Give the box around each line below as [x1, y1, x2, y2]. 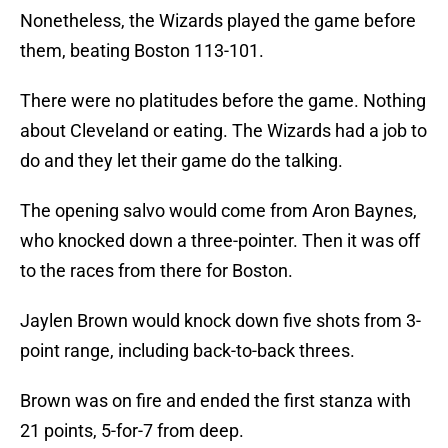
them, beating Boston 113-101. [20, 40, 264, 62]
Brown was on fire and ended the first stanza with [20, 390, 411, 412]
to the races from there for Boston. [20, 260, 293, 282]
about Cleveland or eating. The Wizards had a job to [20, 120, 427, 142]
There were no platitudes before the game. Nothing [20, 90, 426, 112]
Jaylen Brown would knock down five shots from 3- [20, 310, 421, 332]
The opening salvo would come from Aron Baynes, [20, 200, 417, 222]
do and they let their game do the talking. [20, 150, 343, 172]
